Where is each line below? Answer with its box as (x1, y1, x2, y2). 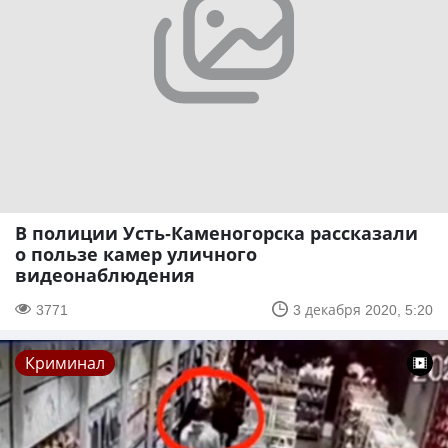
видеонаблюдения (15, 262, 195, 287)
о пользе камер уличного (15, 241, 257, 266)
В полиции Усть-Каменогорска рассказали (15, 220, 418, 245)
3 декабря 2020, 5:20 (293, 299, 433, 319)
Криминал (25, 351, 105, 374)
